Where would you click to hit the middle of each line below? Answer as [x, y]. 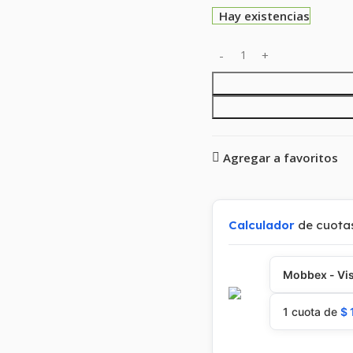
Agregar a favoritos [281, 157]
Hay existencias [265, 15]
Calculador [261, 225]
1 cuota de [311, 311]
